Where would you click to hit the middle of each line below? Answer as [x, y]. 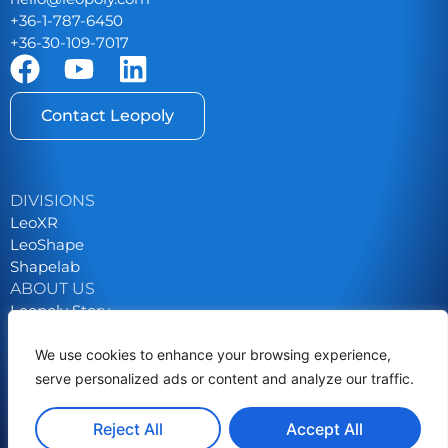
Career [35, 355]
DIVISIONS [52, 201]
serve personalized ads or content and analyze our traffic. [226, 378]
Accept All [325, 429]
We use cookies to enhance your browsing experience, [213, 354]
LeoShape [47, 245]
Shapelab [45, 267]
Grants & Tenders [73, 421]
